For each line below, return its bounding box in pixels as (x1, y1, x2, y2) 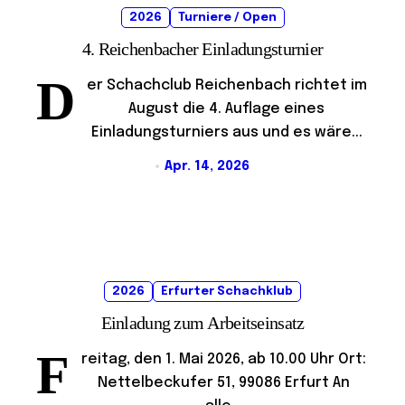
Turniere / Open (177, 11, 277, 24)
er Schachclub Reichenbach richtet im (86, 77, 367, 93)
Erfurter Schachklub (161, 286, 293, 298)
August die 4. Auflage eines (128, 100, 325, 117)
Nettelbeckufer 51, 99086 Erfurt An (98, 375, 350, 391)
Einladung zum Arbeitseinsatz (100, 313, 305, 334)
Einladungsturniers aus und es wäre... (90, 124, 363, 140)
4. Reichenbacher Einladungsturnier (81, 38, 324, 59)
